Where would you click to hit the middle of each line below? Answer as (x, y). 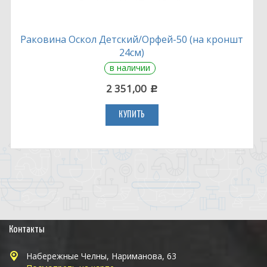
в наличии (130, 68)
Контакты (27, 230)
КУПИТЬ (132, 115)
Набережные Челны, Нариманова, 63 (101, 256)
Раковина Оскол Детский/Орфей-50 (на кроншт (132, 39)
